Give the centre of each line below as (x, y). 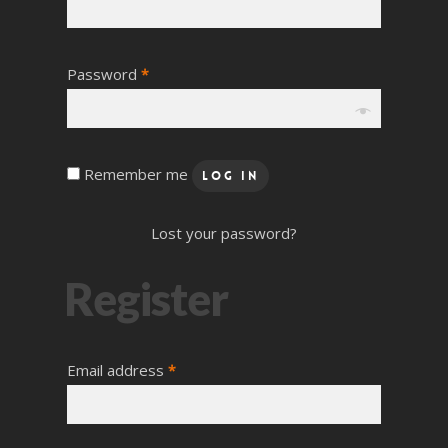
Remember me (138, 173)
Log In (230, 175)
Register (146, 298)
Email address (117, 369)
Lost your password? (224, 232)
